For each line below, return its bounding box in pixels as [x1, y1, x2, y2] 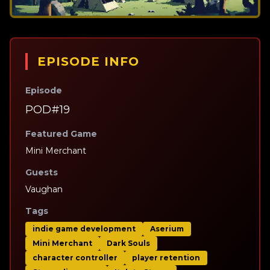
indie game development [33, 224, 136, 234]
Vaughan [25, 184, 63, 195]
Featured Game [25, 128, 97, 140]
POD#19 [25, 103, 70, 117]
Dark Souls [107, 239, 150, 248]
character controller [33, 253, 118, 263]
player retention [132, 253, 200, 263]
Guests [25, 167, 58, 178]
